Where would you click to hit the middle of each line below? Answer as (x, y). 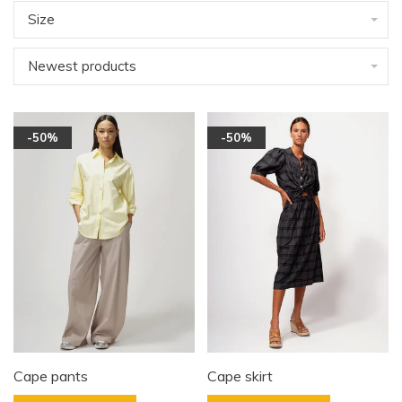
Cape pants (51, 376)
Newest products (82, 66)
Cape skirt (240, 376)
